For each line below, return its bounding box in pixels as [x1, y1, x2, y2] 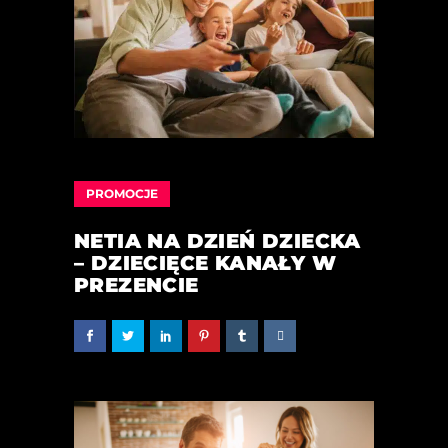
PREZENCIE [74, 272, 199, 297]
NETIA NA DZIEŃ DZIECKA [74, 228, 361, 253]
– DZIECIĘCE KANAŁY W [74, 250, 336, 275]
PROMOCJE [86, 185, 158, 201]
